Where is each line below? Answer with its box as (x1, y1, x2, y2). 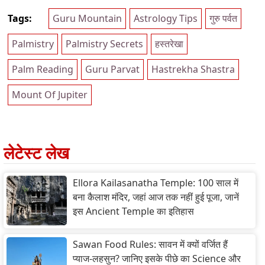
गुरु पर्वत (209, 12, 237, 25)
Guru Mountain (53, 12, 122, 25)
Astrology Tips (134, 12, 198, 25)
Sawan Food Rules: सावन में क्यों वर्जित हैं (73, 238, 228, 251)
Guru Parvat (85, 63, 140, 76)
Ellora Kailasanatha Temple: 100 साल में (73, 176, 238, 190)
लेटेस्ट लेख (4, 144, 69, 163)
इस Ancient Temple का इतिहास (73, 205, 194, 218)
